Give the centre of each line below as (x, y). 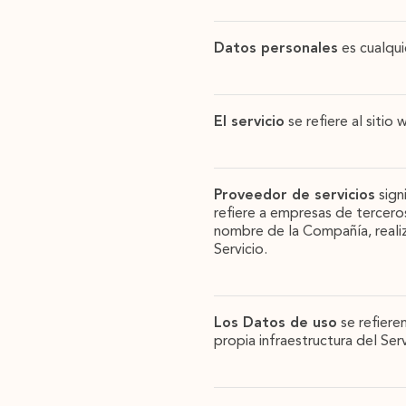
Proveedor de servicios (295, 196)
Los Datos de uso (275, 324)
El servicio (249, 122)
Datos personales (276, 49)
